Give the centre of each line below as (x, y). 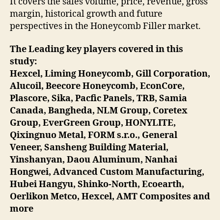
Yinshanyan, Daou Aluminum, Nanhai (94, 160)
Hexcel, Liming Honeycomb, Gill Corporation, (110, 74)
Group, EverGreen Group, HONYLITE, (93, 123)
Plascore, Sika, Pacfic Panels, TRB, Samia (98, 99)
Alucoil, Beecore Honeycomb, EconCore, (97, 86)
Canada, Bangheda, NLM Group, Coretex (99, 111)
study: (23, 62)
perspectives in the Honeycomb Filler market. (105, 26)
